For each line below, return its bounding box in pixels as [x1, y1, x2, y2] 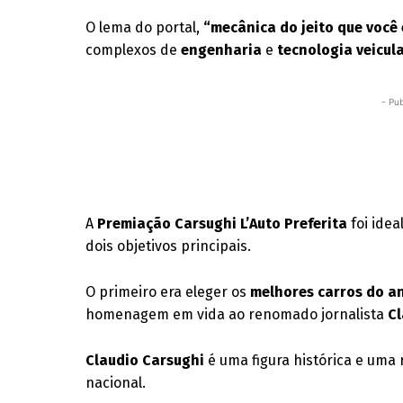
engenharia [181, 41, 263, 58]
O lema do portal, [85, 19, 204, 36]
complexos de [85, 41, 182, 58]
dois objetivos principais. [85, 237, 252, 255]
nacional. [85, 374, 147, 391]
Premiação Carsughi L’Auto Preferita [97, 215, 348, 232]
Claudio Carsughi [85, 352, 205, 369]
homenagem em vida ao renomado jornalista [85, 306, 389, 323]
